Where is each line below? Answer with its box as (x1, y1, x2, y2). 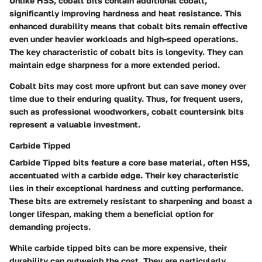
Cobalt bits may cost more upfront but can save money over (9, 80, 246, 91)
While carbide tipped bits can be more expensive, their (9, 242, 227, 253)
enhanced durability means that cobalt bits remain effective (9, 20, 247, 31)
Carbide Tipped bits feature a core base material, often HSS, (9, 157, 250, 167)
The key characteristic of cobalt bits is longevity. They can (9, 46, 243, 57)
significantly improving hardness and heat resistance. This (9, 8, 242, 18)
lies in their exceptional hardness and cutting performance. (9, 182, 243, 193)
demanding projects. (9, 221, 91, 232)
